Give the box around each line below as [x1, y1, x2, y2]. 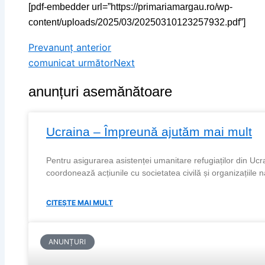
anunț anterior [49, 41, 111, 54]
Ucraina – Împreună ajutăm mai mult [46, 125, 252, 139]
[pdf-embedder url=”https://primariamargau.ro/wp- [28, 2, 232, 12]
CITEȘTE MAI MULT [46, 198, 113, 208]
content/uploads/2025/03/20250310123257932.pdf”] [28, 17, 245, 28]
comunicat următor [28, 57, 114, 69]
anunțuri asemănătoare [28, 83, 172, 100]
